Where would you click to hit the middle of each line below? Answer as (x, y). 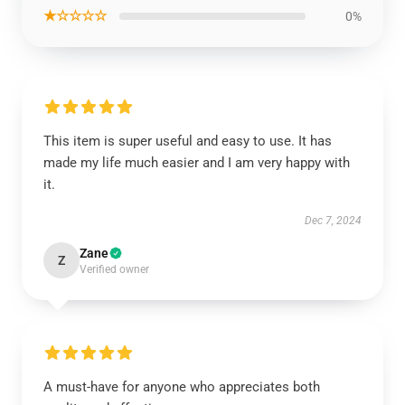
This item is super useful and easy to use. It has (188, 141)
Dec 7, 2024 (333, 221)
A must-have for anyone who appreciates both (182, 387)
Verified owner (114, 269)
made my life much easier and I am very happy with (197, 163)
